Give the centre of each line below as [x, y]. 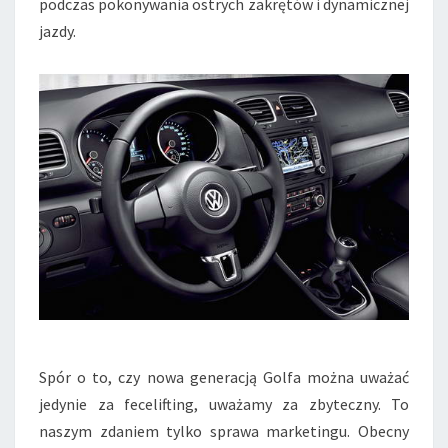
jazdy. [57, 31]
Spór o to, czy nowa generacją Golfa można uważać [224, 377]
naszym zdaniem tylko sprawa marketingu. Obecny [224, 431]
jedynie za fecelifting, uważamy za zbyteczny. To [224, 404]
